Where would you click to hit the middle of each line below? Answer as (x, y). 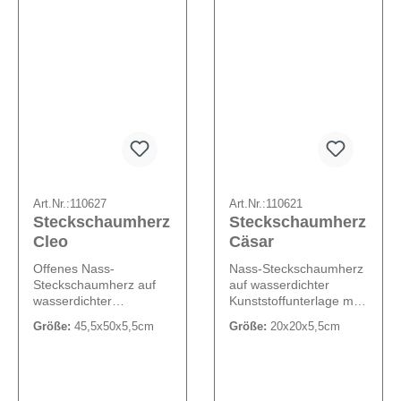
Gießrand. (258, 317)
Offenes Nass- (74, 269)
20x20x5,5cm (303, 327)
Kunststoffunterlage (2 (96, 317)
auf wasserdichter (279, 285)
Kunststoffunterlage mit (294, 301)
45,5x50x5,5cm (112, 327)
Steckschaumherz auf (94, 285)
